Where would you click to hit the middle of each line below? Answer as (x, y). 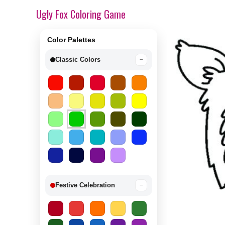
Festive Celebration (85, 185)
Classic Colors (78, 60)
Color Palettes (71, 40)
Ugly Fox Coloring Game (81, 14)
